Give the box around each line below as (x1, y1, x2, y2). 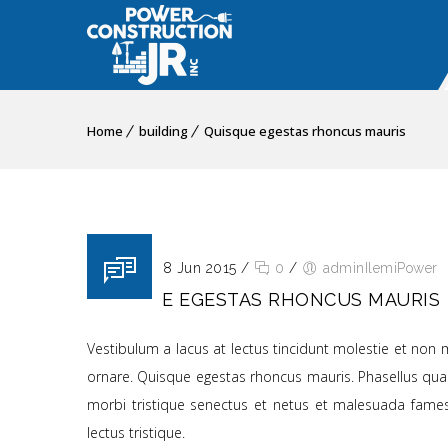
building (139, 122, 188, 140)
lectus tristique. (87, 423, 185, 442)
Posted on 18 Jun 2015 (87, 260, 237, 276)
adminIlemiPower (323, 260, 438, 276)
